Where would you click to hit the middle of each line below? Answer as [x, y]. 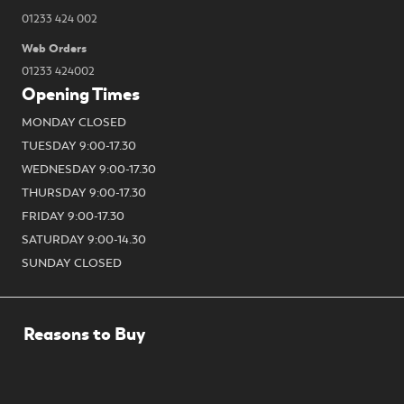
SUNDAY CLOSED [72, 264]
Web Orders [54, 49]
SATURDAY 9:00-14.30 [84, 240]
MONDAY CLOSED [74, 123]
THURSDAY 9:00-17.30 [84, 193]
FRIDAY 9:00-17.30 [73, 217]
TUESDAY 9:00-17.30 [79, 147]
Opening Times [81, 95]
